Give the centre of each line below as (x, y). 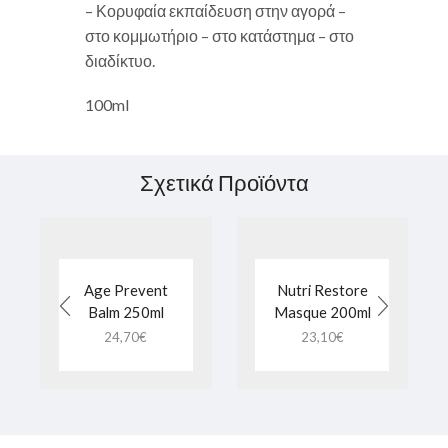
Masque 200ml (322, 312)
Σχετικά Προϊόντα (224, 183)
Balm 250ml (125, 312)
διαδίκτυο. (120, 61)
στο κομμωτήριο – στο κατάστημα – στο (219, 36)
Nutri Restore (322, 290)
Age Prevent (125, 290)
